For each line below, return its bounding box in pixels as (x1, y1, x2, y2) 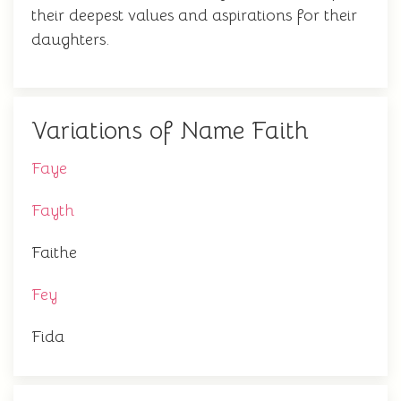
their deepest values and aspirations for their (31, 5, 357, 25)
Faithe (31, 243, 77, 262)
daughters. (31, 30, 109, 49)
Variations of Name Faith (31, 115, 309, 146)
